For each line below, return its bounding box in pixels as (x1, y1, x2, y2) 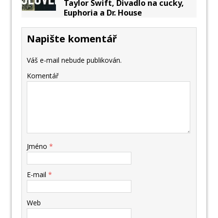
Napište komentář (27, 32, 117, 46)
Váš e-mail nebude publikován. (27, 55, 122, 65)
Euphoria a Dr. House (64, 7, 142, 18)
